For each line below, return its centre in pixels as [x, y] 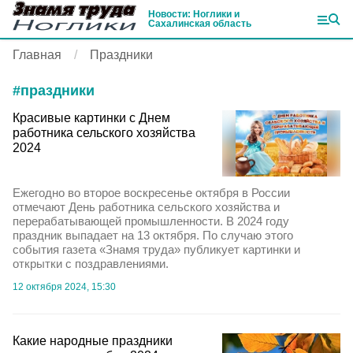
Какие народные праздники [93, 341]
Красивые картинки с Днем [91, 118]
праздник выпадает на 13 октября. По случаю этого [153, 236]
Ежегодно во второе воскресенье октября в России [151, 193]
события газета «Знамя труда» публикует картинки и [156, 250]
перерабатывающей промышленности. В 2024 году [151, 221]
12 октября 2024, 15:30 [64, 287]
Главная [37, 55]
